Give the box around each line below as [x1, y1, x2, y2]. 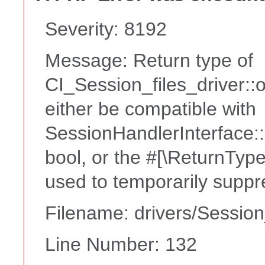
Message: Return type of [45, 50, 253, 71]
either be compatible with [45, 98, 256, 119]
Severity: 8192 [45, 18, 167, 40]
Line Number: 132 [45, 234, 197, 255]
